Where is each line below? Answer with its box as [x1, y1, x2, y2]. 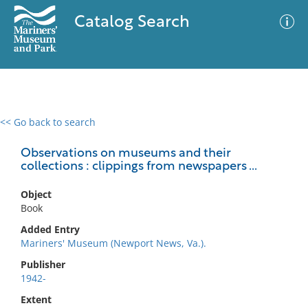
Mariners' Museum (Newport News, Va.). [21, 236, 206, 250]
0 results [10, 124, 50, 137]
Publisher [21, 258, 65, 271]
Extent [21, 293, 52, 306]
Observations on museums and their [21, 147, 231, 160]
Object [21, 188, 52, 201]
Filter [265, 130, 289, 140]
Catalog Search [74, 14, 190, 31]
